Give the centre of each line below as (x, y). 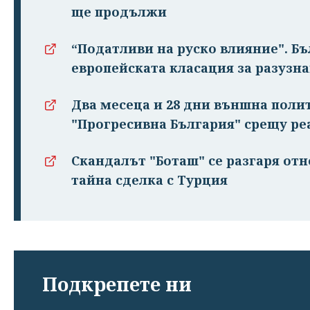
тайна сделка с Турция (149, 180)
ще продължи (119, 11)
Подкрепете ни (117, 284)
